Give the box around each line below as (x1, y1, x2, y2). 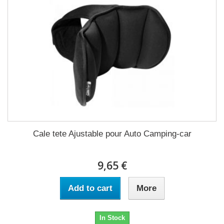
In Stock (99, 214, 125, 221)
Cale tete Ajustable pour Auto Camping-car (32, 129, 191, 138)
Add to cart (67, 183, 112, 193)
